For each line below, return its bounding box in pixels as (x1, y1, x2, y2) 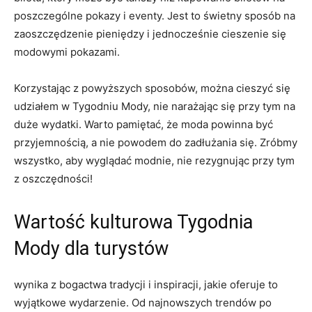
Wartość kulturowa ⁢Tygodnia (14, 210, 253, 233)
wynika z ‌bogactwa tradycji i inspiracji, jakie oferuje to (14, 277, 278, 291)
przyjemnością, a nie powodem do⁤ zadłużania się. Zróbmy (14, 135, 297, 149)
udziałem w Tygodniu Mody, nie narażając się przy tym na (14, 99, 295, 113)
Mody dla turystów (14, 237, 169, 260)
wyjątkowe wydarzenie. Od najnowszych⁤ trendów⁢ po (14, 295, 272, 309)
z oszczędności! (14, 171, 93, 185)
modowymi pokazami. (14, 45, 120, 58)
